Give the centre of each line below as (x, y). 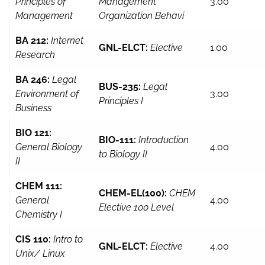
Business (33, 108)
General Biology (49, 147)
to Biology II (123, 154)
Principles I (121, 101)
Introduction (164, 140)
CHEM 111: (39, 186)
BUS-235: (120, 87)
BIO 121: (33, 133)
